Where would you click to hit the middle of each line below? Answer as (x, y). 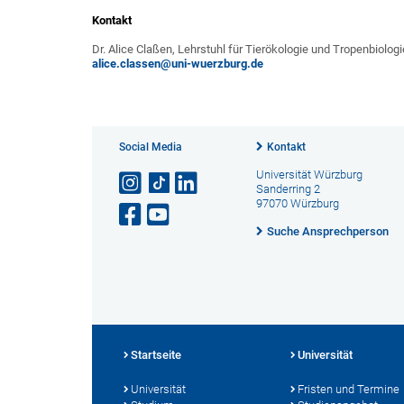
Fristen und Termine (349, 389)
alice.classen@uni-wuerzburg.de (178, 63)
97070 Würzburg (297, 203)
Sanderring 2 (288, 188)
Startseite (156, 354)
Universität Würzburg (309, 174)
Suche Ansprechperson (327, 231)
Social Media (151, 147)
